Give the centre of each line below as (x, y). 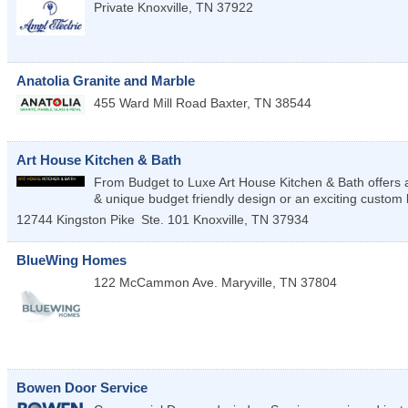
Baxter (229, 102)
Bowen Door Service (82, 388)
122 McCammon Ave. (156, 283)
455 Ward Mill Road (150, 102)
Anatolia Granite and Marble (106, 80)
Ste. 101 (165, 220)
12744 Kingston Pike (76, 220)
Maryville (247, 283)
